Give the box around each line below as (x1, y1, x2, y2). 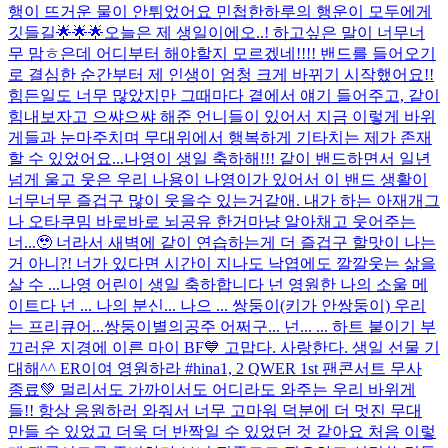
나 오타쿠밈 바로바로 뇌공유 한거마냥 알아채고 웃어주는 (8, 212, 416, 230)
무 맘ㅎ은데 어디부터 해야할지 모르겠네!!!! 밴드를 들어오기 (8, 44, 436, 62)
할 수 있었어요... (8, 149, 124, 167)
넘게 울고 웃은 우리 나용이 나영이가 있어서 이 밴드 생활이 (8, 170, 428, 188)
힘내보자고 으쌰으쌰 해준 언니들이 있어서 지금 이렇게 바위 (8, 107, 436, 125)
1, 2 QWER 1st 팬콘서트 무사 (220, 359, 422, 377)
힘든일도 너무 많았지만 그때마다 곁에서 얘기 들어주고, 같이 (8, 86, 440, 104)
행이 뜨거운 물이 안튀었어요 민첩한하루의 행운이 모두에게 (8, 2, 432, 20)
